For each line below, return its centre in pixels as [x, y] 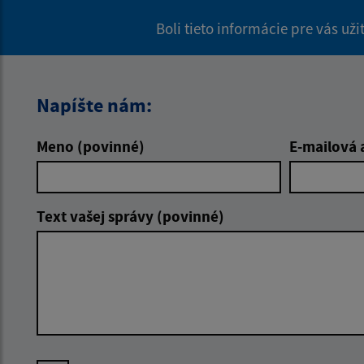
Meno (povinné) [91, 146]
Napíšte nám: [94, 105]
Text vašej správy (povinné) [130, 216]
